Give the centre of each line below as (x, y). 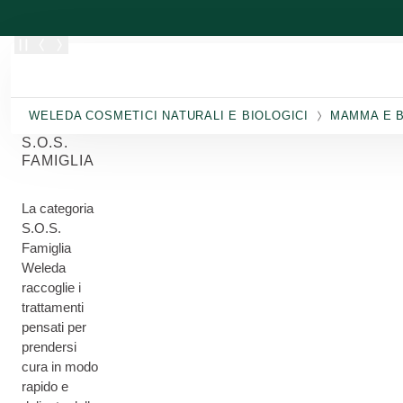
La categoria (58, 208)
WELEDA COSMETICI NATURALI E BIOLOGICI (169, 116)
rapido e (45, 386)
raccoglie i (51, 287)
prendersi (49, 347)
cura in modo (60, 367)
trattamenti (53, 307)
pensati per (54, 327)
